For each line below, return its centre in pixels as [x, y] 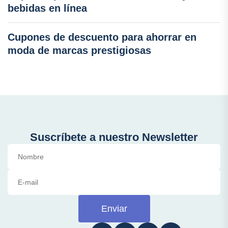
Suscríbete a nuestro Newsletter [114, 137]
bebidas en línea [47, 8]
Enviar [114, 208]
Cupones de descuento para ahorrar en [102, 37]
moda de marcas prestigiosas [79, 50]
